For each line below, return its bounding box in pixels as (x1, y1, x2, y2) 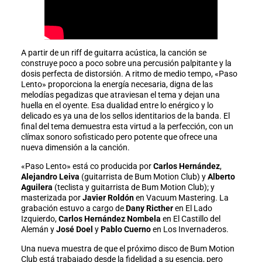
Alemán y (20, 225, 56, 235)
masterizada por (20, 193, 82, 203)
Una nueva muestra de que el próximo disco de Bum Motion (20, 244, 235, 254)
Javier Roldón (82, 193, 134, 203)
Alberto (207, 172, 235, 182)
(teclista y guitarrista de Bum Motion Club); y (52, 182, 215, 192)
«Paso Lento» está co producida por (20, 161, 153, 171)
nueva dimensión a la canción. (20, 143, 130, 153)
